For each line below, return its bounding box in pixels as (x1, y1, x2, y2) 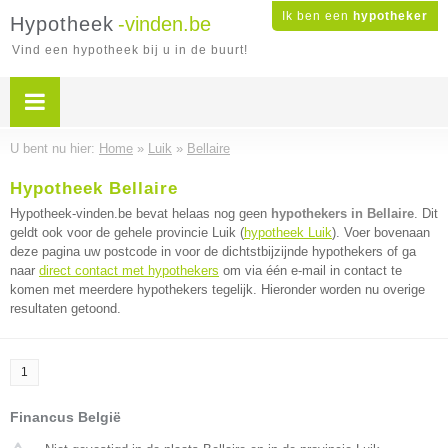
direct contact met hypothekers (39, 263, 219, 278)
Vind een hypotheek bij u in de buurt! (12, 43, 248, 57)
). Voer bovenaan (332, 225, 430, 240)
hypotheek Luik (244, 225, 332, 240)
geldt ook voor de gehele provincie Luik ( (10, 225, 244, 240)
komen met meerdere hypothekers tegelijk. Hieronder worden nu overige (10, 282, 425, 297)
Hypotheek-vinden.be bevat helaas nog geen (10, 206, 271, 221)
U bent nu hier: (10, 141, 99, 156)
